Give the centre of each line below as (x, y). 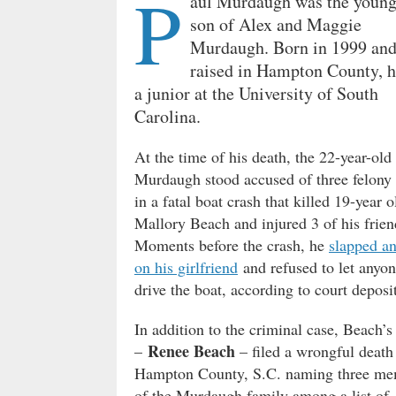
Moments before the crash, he (232, 244)
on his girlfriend (186, 267)
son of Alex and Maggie (276, 24)
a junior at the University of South (256, 93)
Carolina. (168, 116)
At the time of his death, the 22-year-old (263, 156)
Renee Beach (191, 350)
